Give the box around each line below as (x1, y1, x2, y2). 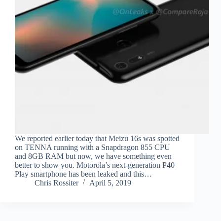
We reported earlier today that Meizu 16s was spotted (15, 134, 180, 143)
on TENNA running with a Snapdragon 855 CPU (15, 143, 170, 152)
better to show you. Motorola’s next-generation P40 (15, 161, 175, 170)
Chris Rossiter (35, 179, 78, 187)
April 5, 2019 (89, 179, 131, 187)
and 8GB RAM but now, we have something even (15, 152, 172, 161)
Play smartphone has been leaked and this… (15, 170, 152, 179)
